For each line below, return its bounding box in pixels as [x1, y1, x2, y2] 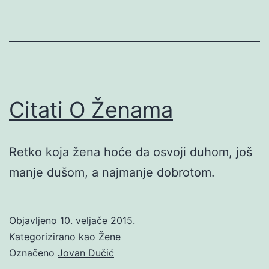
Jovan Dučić [58, 246, 114, 259]
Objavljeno [9, 214, 60, 226]
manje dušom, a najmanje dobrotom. [9, 165, 215, 180]
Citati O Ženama [9, 96, 173, 123]
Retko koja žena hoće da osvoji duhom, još [9, 144, 252, 159]
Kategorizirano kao [9, 230, 98, 243]
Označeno [9, 246, 58, 259]
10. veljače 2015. [60, 214, 135, 226]
